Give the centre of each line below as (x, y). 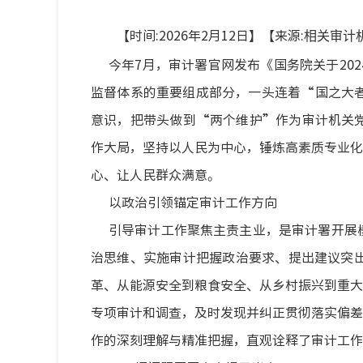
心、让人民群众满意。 (156, 174)
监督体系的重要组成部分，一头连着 (196, 92)
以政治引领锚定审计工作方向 (193, 202)
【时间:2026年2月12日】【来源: (210, 35)
